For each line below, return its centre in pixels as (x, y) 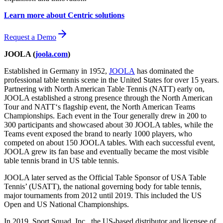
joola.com (52, 54)
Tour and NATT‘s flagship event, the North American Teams (100, 107)
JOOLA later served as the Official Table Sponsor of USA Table (105, 177)
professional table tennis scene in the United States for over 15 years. (111, 80)
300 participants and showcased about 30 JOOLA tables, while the (109, 124)
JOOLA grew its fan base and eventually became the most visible (106, 151)
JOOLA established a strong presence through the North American (108, 98)
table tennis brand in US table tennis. (61, 160)
